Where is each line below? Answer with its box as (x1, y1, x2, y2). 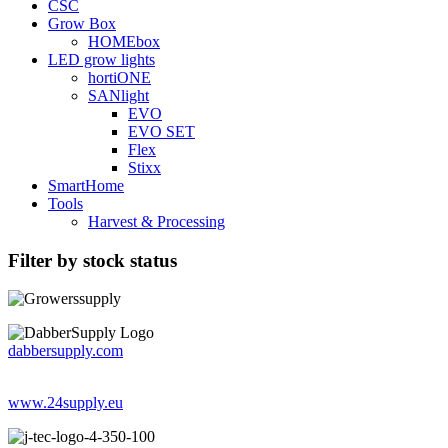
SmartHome (48, 176, 124, 194)
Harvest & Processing (88, 212, 225, 230)
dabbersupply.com (8, 342, 123, 360)
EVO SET (128, 122, 195, 140)
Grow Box (48, 14, 116, 32)
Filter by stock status (8, 249, 177, 271)
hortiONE (88, 68, 151, 86)
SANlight (88, 86, 149, 104)
